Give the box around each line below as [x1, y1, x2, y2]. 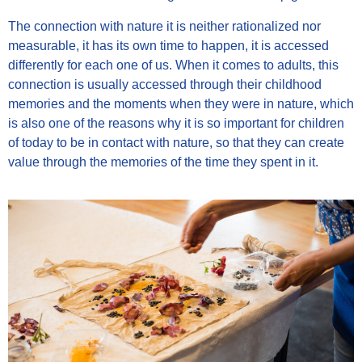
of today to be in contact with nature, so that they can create [8, 135, 344, 149]
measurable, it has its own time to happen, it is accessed [8, 38, 329, 53]
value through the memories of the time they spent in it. [8, 154, 318, 169]
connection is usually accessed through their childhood [8, 77, 322, 91]
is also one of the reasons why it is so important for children [8, 116, 344, 130]
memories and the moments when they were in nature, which [8, 96, 354, 111]
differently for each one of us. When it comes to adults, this [8, 57, 339, 72]
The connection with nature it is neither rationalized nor [8, 19, 321, 33]
